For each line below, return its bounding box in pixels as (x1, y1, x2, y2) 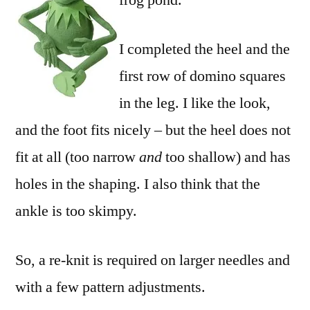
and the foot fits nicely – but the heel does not (15, 120, 291, 140)
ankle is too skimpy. (15, 201, 137, 221)
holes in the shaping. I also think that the (15, 174, 260, 194)
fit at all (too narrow (15, 147, 139, 167)
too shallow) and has (162, 147, 291, 167)
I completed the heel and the (119, 39, 290, 59)
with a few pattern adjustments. (15, 277, 206, 297)
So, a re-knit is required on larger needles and (15, 250, 290, 270)
